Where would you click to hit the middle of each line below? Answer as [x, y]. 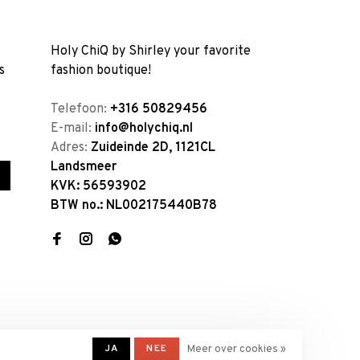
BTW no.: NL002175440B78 [134, 206]
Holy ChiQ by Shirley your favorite [151, 52]
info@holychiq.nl [144, 129]
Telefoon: [80, 110]
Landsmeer [84, 168]
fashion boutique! [101, 71]
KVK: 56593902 [98, 187]
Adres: [71, 148]
